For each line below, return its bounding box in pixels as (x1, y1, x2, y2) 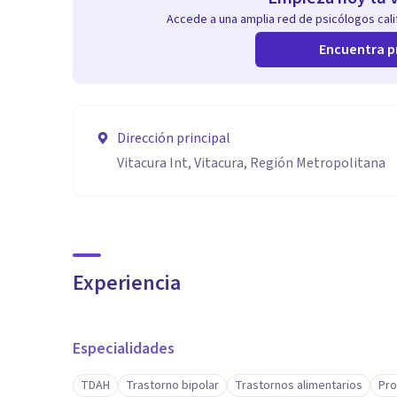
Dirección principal (117, 128, 230, 148)
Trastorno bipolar (126, 377, 219, 394)
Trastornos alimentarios (235, 377, 362, 394)
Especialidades (73, 338, 175, 360)
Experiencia (73, 268, 181, 299)
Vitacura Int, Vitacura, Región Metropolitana (117, 153, 385, 173)
